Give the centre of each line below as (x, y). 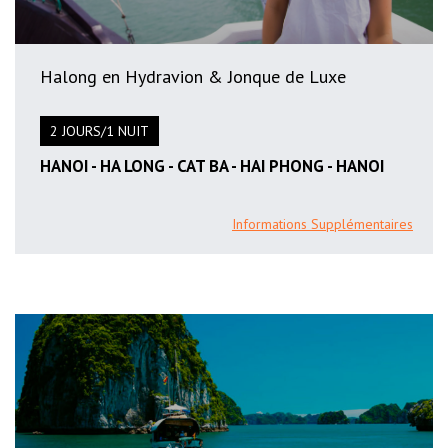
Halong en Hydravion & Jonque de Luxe (193, 77)
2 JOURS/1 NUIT (99, 131)
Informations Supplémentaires (322, 223)
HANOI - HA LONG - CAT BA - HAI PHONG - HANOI (212, 166)
